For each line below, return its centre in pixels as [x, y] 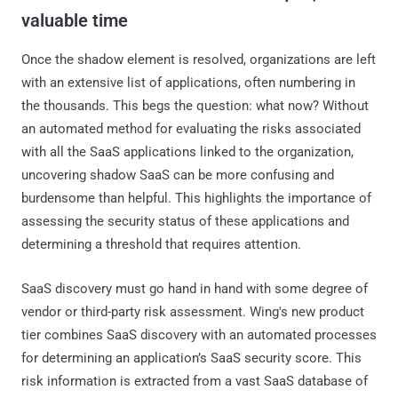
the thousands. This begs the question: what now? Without [195, 105]
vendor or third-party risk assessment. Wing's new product [193, 311]
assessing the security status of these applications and [185, 221]
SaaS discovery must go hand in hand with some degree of [195, 288]
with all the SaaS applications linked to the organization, [187, 151]
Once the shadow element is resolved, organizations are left [199, 59]
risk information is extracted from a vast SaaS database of [195, 381]
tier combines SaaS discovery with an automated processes [199, 334]
